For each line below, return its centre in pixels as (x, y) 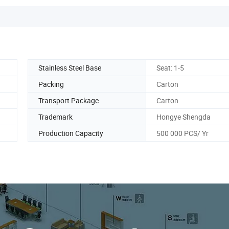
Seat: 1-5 (170, 67)
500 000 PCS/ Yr (182, 133)
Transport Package (68, 100)
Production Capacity (71, 133)
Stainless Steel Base (70, 67)
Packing (51, 84)
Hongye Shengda (184, 117)
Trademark (55, 117)
